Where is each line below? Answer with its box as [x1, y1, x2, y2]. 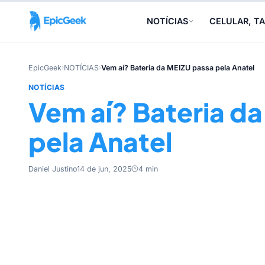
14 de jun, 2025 [77, 164, 131, 173]
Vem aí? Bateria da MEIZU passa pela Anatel [101, 63, 254, 72]
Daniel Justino [28, 164, 77, 173]
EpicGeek [28, 63, 62, 72]
